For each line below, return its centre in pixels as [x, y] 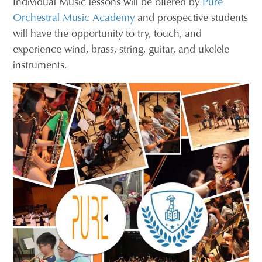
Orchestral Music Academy [74, 17]
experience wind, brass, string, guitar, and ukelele [121, 49]
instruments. [42, 65]
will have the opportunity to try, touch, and [108, 33]
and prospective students [192, 17]
